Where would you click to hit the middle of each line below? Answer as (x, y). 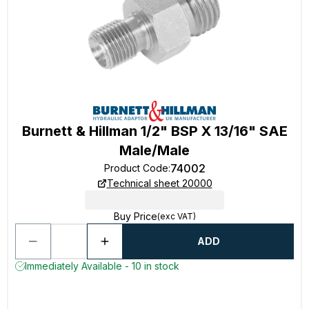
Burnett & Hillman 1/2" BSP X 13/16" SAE (154, 131)
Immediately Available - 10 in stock (102, 266)
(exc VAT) (176, 216)
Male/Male (154, 150)
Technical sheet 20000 (159, 183)
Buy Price (135, 216)
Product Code (136, 168)
